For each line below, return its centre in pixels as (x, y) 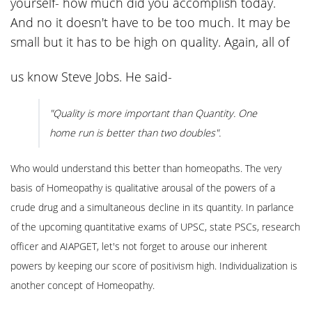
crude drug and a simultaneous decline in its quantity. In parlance (152, 208)
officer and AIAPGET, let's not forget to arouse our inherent (139, 247)
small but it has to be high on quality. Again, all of (150, 41)
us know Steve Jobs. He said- (91, 76)
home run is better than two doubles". (135, 132)
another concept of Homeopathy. (83, 286)
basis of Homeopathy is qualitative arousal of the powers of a (143, 188)
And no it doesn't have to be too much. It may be (150, 22)
